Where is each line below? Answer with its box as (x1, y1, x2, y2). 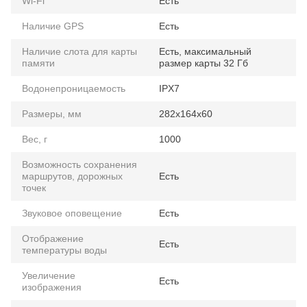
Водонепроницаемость (22, 82, 125, 94)
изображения (22, 281, 82, 293)
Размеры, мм (22, 108, 82, 119)
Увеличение (22, 269, 75, 281)
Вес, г (22, 133, 47, 145)
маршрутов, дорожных (22, 170, 123, 182)
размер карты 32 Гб (159, 57, 248, 69)
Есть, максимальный (159, 45, 251, 57)
